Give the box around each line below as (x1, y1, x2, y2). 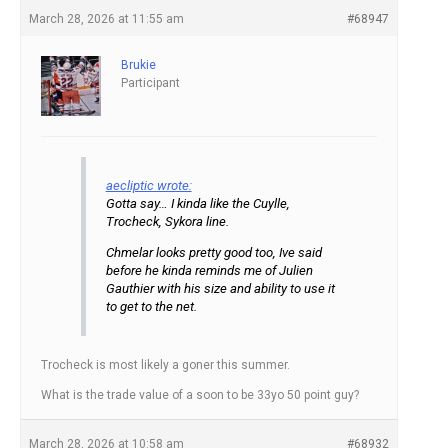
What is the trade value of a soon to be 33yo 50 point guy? (41, 387, 359, 402)
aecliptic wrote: (105, 177, 192, 193)
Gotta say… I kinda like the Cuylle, (105, 195, 290, 211)
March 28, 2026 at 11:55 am (29, 11, 184, 26)
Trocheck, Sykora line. (105, 213, 229, 229)
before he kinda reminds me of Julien (105, 262, 313, 278)
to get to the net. (105, 298, 197, 314)
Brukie (121, 57, 156, 72)
